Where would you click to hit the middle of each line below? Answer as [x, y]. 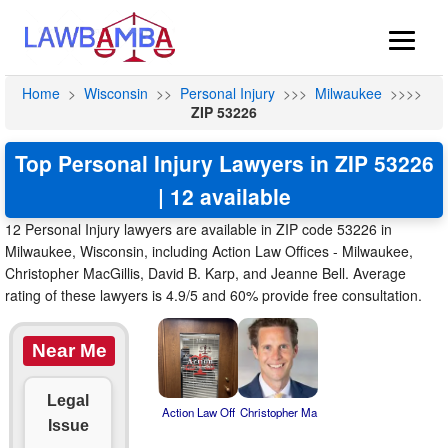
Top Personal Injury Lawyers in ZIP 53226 [224, 163]
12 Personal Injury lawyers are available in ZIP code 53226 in [198, 229]
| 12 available [224, 196]
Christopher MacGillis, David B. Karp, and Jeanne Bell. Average [205, 273]
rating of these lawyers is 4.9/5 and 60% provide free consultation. [213, 295]
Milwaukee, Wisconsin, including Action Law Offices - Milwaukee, [209, 251]
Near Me [69, 350]
